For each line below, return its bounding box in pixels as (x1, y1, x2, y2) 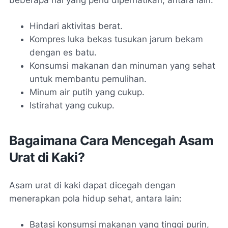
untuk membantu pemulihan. (30, 73, 147, 84)
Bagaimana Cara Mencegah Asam (9, 132, 214, 148)
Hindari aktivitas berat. (30, 20, 123, 31)
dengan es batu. (30, 47, 97, 58)
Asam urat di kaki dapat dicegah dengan (9, 180, 176, 190)
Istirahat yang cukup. (30, 100, 115, 110)
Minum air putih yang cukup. (30, 87, 145, 97)
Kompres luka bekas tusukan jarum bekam (30, 34, 203, 44)
